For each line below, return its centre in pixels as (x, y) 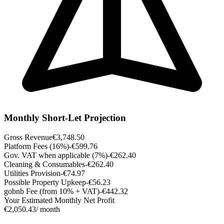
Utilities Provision (32, 173)
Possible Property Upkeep (45, 182)
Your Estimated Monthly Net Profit (59, 200)
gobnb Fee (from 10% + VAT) (52, 191)
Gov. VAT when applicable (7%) (56, 155)
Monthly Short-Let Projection (65, 118)
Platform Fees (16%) (36, 146)
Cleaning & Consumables (44, 164)
